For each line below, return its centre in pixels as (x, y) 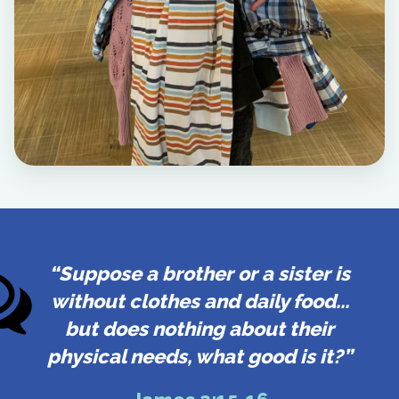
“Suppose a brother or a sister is (199, 273)
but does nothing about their (199, 328)
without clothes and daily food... (199, 301)
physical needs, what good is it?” (199, 356)
